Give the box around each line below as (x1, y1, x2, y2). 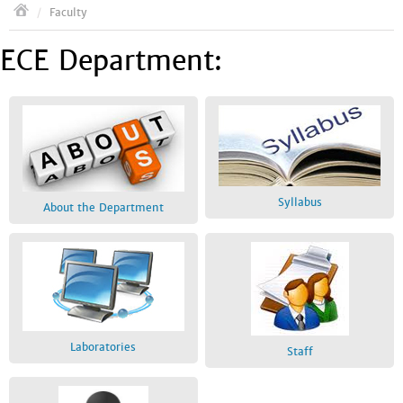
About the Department (42, 201, 164, 215)
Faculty (49, 5, 87, 20)
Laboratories (70, 340, 137, 354)
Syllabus (277, 195, 322, 210)
